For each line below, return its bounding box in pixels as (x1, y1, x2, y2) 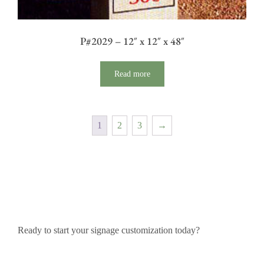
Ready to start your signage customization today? (18, 225, 200, 236)
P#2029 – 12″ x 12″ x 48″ (80, 34, 184, 48)
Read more (114, 70, 150, 79)
